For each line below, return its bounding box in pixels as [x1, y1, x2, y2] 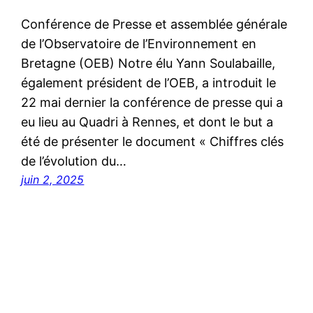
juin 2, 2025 [21, 173, 85, 187]
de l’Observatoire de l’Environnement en [21, 36, 257, 52]
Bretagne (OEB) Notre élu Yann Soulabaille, [21, 56, 276, 71]
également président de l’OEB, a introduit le [21, 75, 277, 91]
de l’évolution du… [21, 154, 127, 169]
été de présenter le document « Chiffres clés [21, 134, 284, 150]
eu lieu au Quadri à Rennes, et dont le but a [21, 115, 274, 130]
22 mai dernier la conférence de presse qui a [21, 95, 284, 110]
